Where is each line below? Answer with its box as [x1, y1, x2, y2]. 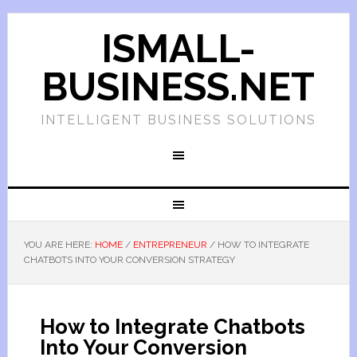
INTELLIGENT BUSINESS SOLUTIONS [40, 112, 316, 127]
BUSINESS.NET [41, 65, 316, 109]
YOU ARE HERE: [23, 239, 95, 250]
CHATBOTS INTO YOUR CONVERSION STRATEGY [23, 254, 235, 265]
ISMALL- [100, 26, 256, 71]
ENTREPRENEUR [132, 239, 207, 250]
